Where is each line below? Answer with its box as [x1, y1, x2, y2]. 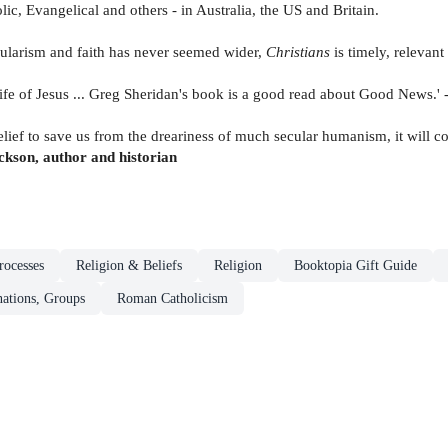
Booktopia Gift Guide [294, 257, 417, 273]
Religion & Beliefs [76, 257, 182, 273]
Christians [266, 42, 334, 60]
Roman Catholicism [117, 290, 228, 306]
